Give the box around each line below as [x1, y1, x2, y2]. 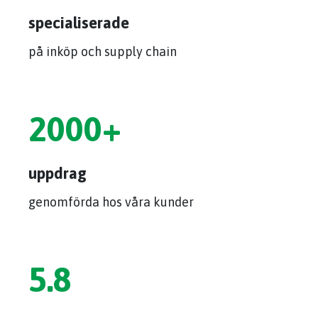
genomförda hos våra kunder [28, 194, 194, 209]
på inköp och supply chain [28, 44, 177, 59]
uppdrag [28, 164, 87, 182]
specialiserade [28, 13, 129, 32]
